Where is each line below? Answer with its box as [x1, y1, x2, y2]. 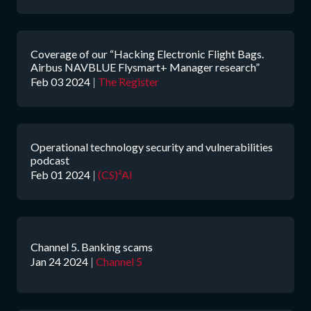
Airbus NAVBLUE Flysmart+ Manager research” [31, 60, 260, 74]
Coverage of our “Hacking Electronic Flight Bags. [31, 47, 264, 60]
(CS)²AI [98, 168, 133, 181]
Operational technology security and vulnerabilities [31, 140, 273, 153]
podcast [31, 153, 69, 167]
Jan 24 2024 [31, 254, 88, 268]
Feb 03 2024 [31, 75, 90, 88]
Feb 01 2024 [31, 168, 90, 181]
